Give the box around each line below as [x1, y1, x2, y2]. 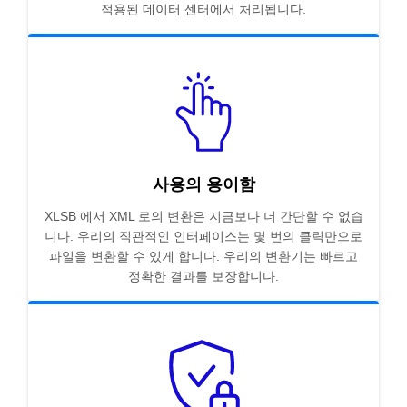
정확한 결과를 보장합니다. [128, 269, 279, 284]
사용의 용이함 [152, 175, 255, 194]
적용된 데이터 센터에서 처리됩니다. [101, 2, 306, 17]
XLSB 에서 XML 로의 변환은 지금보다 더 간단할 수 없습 [44, 209, 363, 224]
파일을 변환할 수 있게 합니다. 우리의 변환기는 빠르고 [49, 249, 358, 264]
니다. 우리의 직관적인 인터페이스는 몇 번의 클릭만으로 [45, 229, 362, 244]
